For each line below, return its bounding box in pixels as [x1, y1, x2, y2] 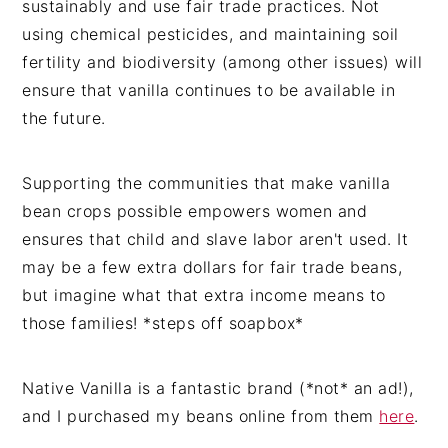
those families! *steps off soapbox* [22, 313, 304, 333]
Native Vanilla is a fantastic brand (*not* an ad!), [22, 378, 414, 398]
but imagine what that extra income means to [22, 285, 386, 305]
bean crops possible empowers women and [22, 201, 368, 221]
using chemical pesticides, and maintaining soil [22, 24, 399, 44]
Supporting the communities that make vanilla [22, 173, 391, 193]
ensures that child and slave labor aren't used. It [22, 229, 409, 249]
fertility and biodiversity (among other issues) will [22, 52, 423, 72]
